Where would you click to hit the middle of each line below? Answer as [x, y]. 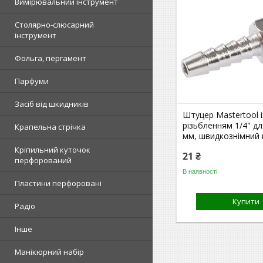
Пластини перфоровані [58, 183]
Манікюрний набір [49, 252]
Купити [246, 201]
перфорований [43, 160]
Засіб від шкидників [52, 104]
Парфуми [32, 81]
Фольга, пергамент [50, 58]
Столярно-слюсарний [54, 25]
